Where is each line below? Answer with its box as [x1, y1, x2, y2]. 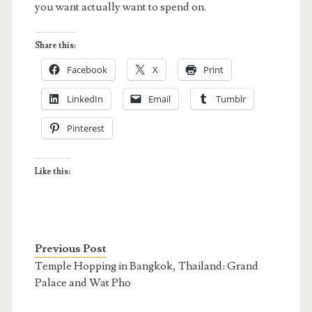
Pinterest [66, 121, 104, 134]
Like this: [34, 166, 70, 177]
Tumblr [215, 92, 246, 105]
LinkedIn [66, 92, 103, 105]
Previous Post [34, 241, 107, 256]
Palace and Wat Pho [34, 275, 131, 290]
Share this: [34, 40, 76, 51]
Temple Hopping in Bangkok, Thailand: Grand [34, 258, 258, 273]
